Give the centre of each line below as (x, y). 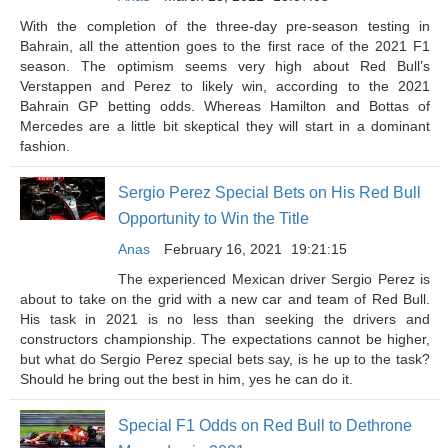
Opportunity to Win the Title (213, 218)
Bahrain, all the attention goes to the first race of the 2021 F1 (225, 46)
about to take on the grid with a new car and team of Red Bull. (225, 299)
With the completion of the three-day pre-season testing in (225, 26)
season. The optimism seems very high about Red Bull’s (225, 66)
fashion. (45, 146)
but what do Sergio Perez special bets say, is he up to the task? (225, 359)
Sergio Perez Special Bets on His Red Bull (269, 192)
